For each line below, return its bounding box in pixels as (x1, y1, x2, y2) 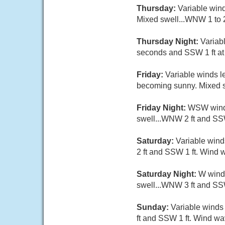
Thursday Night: (137, 37, 200, 46)
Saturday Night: (137, 170, 198, 178)
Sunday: (137, 203, 171, 211)
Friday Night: (137, 103, 188, 112)
